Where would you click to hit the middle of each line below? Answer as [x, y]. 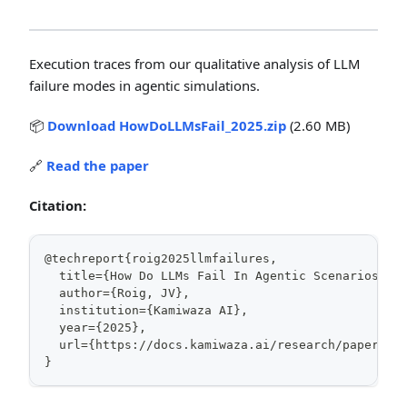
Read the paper [98, 165]
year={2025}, [95, 328]
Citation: [58, 205]
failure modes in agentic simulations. [144, 85]
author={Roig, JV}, [117, 293]
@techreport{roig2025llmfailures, [161, 258]
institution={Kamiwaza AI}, [146, 310]
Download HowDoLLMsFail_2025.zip [167, 125]
